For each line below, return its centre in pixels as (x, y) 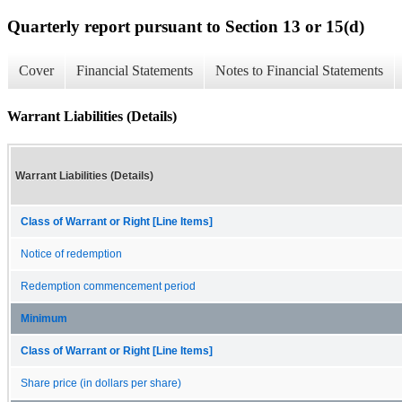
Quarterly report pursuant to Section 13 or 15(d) (186, 26)
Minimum (44, 318)
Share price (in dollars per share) (101, 383)
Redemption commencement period (108, 286)
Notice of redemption (71, 253)
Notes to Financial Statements (299, 71)
